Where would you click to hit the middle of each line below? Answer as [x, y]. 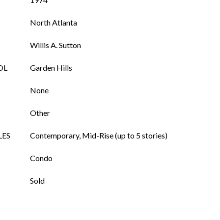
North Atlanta [54, 22]
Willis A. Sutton [55, 45]
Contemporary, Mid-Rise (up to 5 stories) [99, 135]
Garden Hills [51, 68]
